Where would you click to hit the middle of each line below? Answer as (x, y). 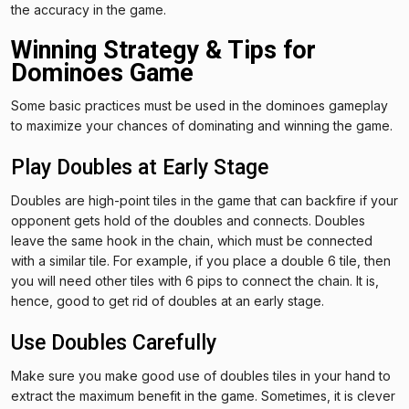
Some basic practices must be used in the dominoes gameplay (199, 105)
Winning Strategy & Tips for (163, 50)
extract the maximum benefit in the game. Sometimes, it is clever (203, 395)
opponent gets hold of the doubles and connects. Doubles (188, 220)
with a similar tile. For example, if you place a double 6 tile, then (201, 260)
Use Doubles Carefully (114, 342)
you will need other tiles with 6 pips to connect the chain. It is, (195, 280)
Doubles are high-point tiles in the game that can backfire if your (204, 200)
